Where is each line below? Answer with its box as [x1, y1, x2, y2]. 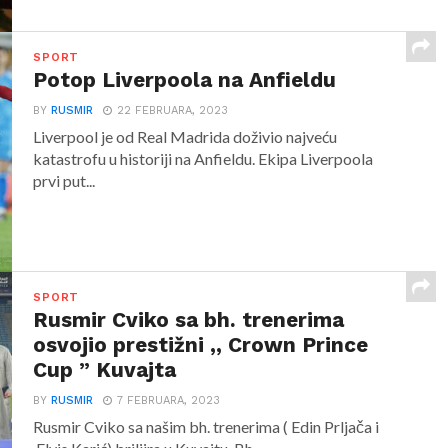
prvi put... [33, 171, 96, 190]
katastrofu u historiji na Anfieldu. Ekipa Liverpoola [33, 149, 374, 168]
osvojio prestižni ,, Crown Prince [33, 333, 369, 357]
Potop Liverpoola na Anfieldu [33, 68, 337, 92]
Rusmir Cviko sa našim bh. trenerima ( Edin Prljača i [33, 417, 380, 436]
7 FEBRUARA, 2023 [117, 394, 221, 407]
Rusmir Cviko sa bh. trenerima [33, 308, 345, 332]
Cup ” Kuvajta [33, 358, 177, 382]
